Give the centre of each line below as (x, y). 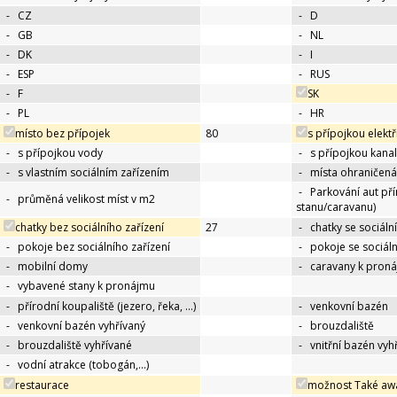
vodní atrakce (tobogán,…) (83, 365)
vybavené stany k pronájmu (86, 286)
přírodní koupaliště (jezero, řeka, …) (107, 307)
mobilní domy (53, 267)
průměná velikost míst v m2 (86, 199)
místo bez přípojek (62, 134)
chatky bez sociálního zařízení (90, 228)
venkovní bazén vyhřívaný (82, 326)
